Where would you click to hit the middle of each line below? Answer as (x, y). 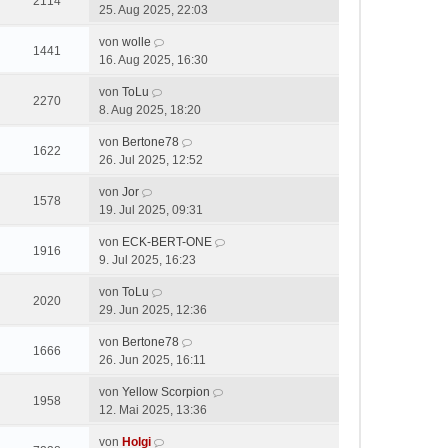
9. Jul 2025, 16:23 (147, 260)
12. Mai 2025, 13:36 (153, 410)
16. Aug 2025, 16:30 (153, 60)
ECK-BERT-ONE (167, 242)
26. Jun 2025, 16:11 (152, 360)
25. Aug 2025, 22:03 (153, 10)
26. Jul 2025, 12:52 (151, 160)
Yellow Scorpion (166, 392)
